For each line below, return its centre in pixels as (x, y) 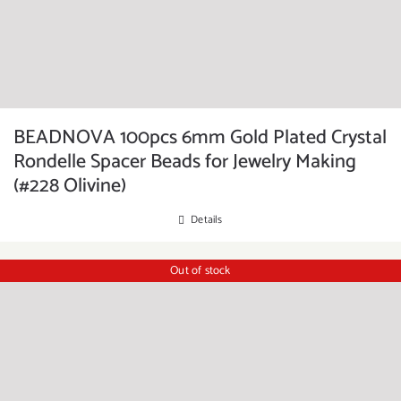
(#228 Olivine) (70, 186)
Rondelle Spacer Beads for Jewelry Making (185, 162)
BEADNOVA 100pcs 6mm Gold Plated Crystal (200, 138)
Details (207, 220)
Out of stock (200, 270)
